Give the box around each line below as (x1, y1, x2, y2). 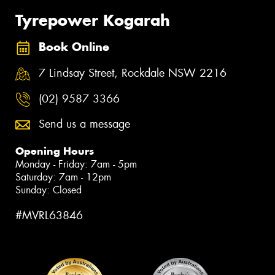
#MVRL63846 (15, 208, 83, 223)
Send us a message (39, 117, 130, 132)
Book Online (39, 40, 109, 55)
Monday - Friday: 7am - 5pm (15, 158, 137, 171)
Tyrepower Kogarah (15, 10, 170, 30)
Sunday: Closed (15, 184, 82, 197)
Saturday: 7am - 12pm (15, 171, 111, 184)
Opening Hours (15, 144, 94, 158)
